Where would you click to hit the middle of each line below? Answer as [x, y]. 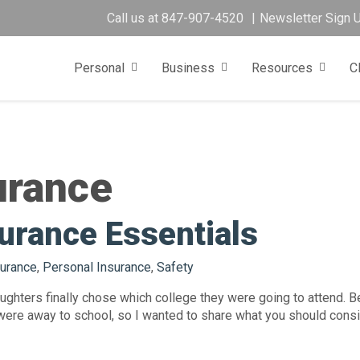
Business [188, 68]
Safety [175, 267]
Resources [282, 68]
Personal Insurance [97, 267]
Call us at [134, 18]
